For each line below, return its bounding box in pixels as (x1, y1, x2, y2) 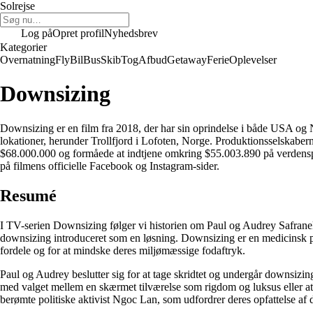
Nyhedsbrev (104, 27, 158, 39)
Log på (21, 27, 52, 39)
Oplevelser (229, 54, 277, 66)
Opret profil (52, 27, 104, 39)
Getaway (167, 54, 207, 66)
